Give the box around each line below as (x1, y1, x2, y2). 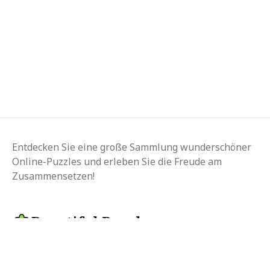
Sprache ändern (36, 237, 107, 251)
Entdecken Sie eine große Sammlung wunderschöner (12, 140, 251, 154)
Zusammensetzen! (12, 169, 95, 183)
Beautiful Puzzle (31, 212, 149, 231)
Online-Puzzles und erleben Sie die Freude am (12, 155, 222, 168)
